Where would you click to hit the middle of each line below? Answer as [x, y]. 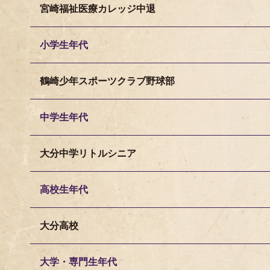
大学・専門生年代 [78, 262]
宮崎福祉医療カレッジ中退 [98, 9]
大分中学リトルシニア [88, 153]
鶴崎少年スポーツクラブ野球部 [107, 81]
